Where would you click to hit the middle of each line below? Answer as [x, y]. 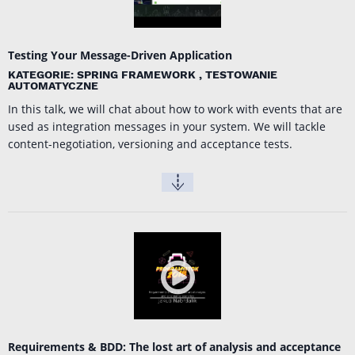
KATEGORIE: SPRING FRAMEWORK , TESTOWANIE [143, 75]
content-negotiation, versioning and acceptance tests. [150, 144]
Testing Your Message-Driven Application [120, 55]
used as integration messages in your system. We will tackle [167, 127]
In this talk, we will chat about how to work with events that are [175, 109]
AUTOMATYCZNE [53, 86]
